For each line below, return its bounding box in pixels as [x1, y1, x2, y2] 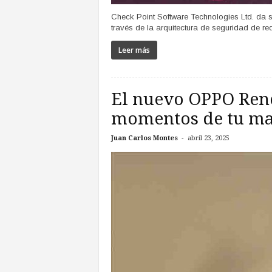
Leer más [118, 45, 150, 56]
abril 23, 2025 [187, 134, 229, 143]
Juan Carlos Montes [110, 134, 178, 143]
